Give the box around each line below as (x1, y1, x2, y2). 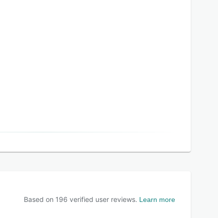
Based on (24, 195, 55, 203)
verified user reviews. (68, 195, 137, 203)
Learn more (139, 196, 175, 203)
